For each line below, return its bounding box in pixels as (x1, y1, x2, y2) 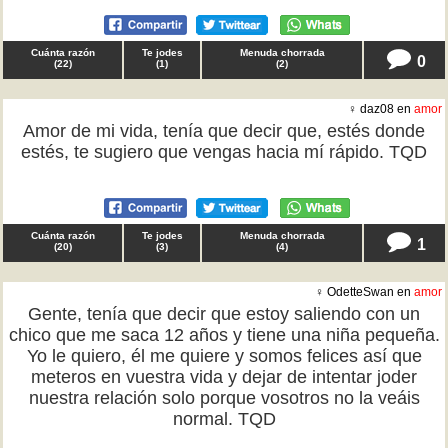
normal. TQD (172, 409, 276, 429)
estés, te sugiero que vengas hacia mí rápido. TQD (21, 142, 427, 162)
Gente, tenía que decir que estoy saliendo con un (28, 304, 420, 324)
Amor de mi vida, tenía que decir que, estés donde (23, 121, 425, 141)
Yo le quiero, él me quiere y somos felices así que (26, 346, 422, 366)
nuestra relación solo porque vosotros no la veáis (28, 388, 420, 408)
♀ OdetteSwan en (315, 285, 414, 299)
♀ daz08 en (348, 102, 414, 116)
